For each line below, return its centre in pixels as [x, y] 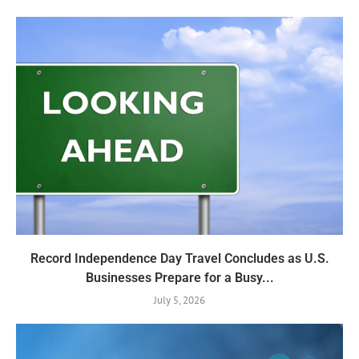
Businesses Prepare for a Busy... [179, 278]
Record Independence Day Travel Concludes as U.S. [179, 259]
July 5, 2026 [179, 301]
